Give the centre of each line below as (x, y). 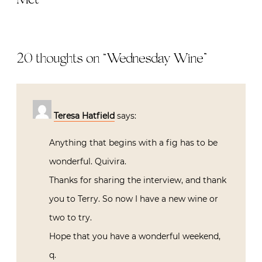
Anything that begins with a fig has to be (133, 142)
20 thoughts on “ (61, 59)
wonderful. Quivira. (88, 161)
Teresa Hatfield (84, 116)
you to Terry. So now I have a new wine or (134, 199)
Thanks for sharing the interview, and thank (138, 180)
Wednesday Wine (155, 59)
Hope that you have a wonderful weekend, (135, 236)
